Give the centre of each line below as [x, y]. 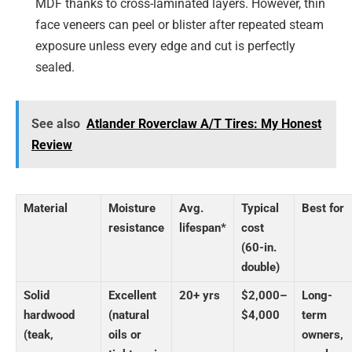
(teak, [38, 334]
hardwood [49, 315]
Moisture [132, 208]
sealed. [55, 68]
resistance [136, 227]
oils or [125, 334]
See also [55, 123]
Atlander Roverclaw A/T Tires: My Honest [203, 123]
